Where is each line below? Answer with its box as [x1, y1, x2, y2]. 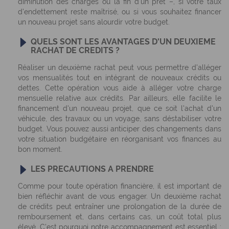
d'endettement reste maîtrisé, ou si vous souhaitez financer [18, 8, 221, 16]
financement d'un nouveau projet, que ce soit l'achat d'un [18, 104, 221, 112]
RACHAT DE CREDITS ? [31, 45, 120, 55]
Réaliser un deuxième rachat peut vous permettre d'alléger [18, 63, 221, 72]
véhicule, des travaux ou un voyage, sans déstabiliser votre [18, 114, 221, 123]
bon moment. [18, 145, 62, 153]
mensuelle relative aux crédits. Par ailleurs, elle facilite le [18, 94, 221, 102]
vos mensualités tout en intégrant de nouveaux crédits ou [18, 74, 221, 82]
